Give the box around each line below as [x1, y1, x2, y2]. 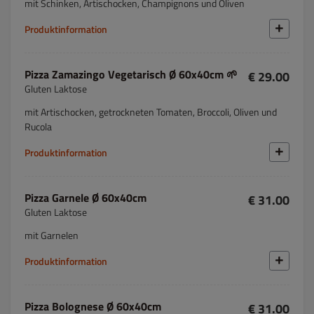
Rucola [25, 119, 52, 134]
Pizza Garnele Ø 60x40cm [25, 189, 146, 206]
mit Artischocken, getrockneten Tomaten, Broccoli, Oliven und [25, 104, 277, 119]
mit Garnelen [25, 228, 78, 243]
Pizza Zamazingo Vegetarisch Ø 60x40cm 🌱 [226, 66, 238, 83]
